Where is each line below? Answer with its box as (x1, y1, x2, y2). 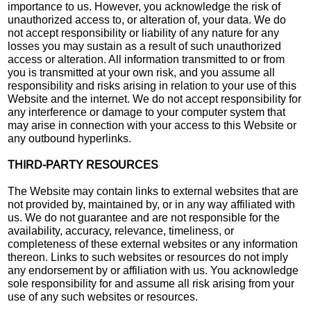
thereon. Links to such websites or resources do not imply (8, 251, 289, 263)
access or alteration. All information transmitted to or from (8, 53, 285, 65)
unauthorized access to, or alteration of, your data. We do (8, 13, 287, 26)
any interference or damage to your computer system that (8, 106, 286, 118)
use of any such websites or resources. (8, 290, 199, 303)
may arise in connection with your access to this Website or (8, 119, 297, 131)
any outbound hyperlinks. (8, 132, 132, 144)
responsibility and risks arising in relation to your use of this (8, 79, 297, 92)
